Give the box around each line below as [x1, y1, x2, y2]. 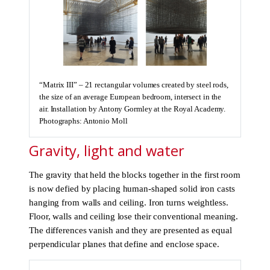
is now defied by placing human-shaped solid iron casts [29, 183, 235, 193]
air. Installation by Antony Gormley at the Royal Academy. [39, 104, 226, 113]
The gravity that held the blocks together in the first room [29, 169, 241, 180]
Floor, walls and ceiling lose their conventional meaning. [29, 211, 239, 221]
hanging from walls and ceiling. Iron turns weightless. [29, 197, 228, 207]
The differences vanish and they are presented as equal [29, 225, 232, 235]
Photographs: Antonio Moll [39, 116, 128, 125]
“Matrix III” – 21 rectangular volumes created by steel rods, [39, 80, 228, 89]
